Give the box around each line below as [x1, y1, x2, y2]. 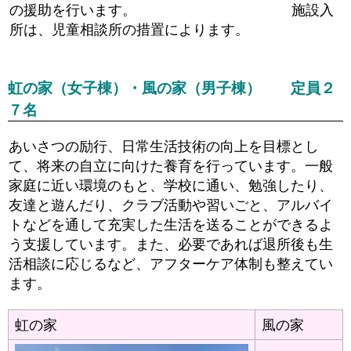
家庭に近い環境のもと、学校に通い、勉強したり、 [9, 177, 334, 194]
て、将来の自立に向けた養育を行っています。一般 [9, 157, 334, 174]
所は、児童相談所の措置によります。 [9, 21, 249, 38]
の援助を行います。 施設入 [9, 2, 334, 18]
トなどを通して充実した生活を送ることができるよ [9, 216, 334, 233]
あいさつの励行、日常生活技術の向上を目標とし [9, 138, 320, 154]
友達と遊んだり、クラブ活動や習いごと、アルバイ [9, 197, 334, 213]
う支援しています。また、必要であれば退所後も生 [9, 236, 334, 252]
